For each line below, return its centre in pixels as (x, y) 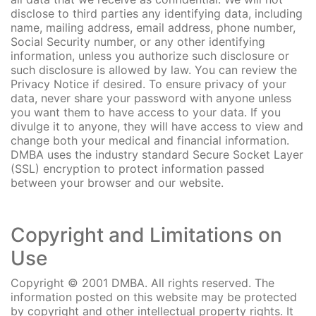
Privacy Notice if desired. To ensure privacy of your (148, 84)
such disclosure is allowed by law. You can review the (154, 70)
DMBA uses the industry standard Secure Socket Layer (157, 154)
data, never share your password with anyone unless (151, 98)
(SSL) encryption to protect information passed (138, 169)
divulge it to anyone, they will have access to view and (157, 126)
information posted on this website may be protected (154, 297)
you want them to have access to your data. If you (146, 112)
